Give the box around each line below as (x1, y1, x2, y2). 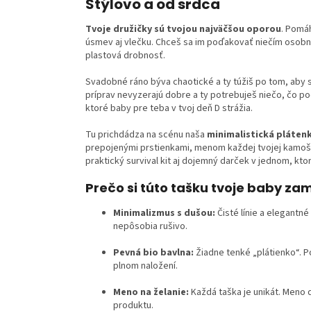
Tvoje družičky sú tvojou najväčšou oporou (85, 22, 281, 37)
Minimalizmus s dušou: (113, 206, 215, 221)
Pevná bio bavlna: (113, 246, 194, 260)
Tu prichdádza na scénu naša (85, 128, 207, 142)
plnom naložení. (113, 259, 180, 274)
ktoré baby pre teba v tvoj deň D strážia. (85, 101, 253, 116)
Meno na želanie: (113, 285, 189, 300)
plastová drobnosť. (85, 49, 165, 63)
